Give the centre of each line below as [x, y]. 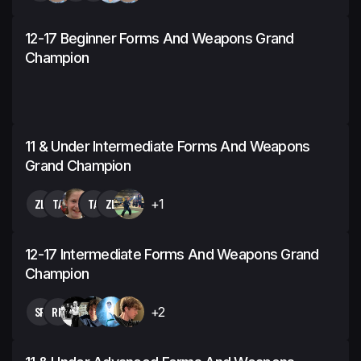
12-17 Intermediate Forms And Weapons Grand [172, 254]
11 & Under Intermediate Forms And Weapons [168, 146]
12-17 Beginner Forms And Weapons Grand [160, 38]
